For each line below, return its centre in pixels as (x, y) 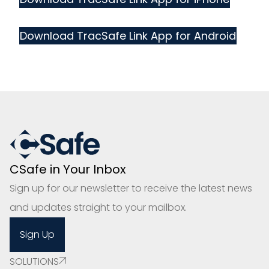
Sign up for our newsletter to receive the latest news (131, 188)
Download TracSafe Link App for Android (128, 36)
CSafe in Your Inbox (68, 169)
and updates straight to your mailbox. (98, 207)
